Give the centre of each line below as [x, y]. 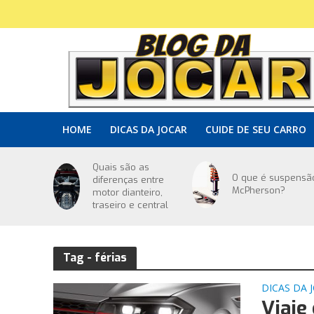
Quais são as [121, 167]
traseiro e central [131, 205]
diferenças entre [129, 180]
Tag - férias [95, 258]
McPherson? [258, 191]
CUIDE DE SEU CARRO [255, 129]
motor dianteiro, [128, 192]
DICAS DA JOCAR [148, 129]
